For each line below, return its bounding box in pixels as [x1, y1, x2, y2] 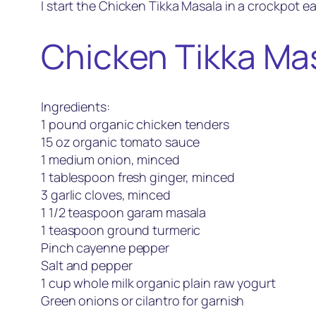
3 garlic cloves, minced [41, 186, 171, 203]
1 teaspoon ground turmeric [41, 221, 201, 238]
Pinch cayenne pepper [41, 238, 169, 256]
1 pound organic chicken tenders [41, 115, 229, 133]
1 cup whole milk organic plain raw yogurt [41, 274, 276, 291]
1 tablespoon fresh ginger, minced [41, 168, 235, 186]
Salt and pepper [41, 256, 133, 274]
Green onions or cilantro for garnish [41, 291, 245, 309]
